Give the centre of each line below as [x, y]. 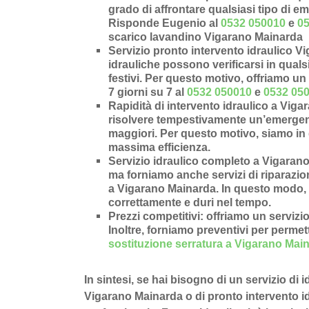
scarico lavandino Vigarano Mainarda [206, 37]
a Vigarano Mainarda [162, 189]
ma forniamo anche [160, 175]
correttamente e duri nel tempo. [190, 203]
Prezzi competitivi [154, 217]
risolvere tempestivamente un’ [187, 120]
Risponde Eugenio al [165, 23]
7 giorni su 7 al [148, 92]
